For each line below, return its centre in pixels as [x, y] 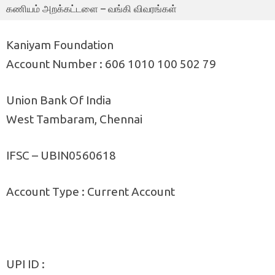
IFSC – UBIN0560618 [61, 156]
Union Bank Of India [59, 100]
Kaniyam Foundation [60, 45]
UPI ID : [25, 264]
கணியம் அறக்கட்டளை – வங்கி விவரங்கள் [91, 9]
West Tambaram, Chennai [74, 119]
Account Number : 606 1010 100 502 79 [111, 64]
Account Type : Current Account [91, 192]
